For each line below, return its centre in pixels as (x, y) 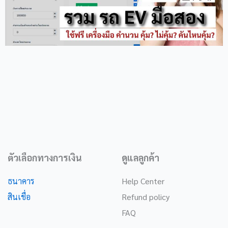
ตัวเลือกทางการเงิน (45, 158)
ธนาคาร (21, 181)
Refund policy (146, 197)
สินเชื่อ (19, 197)
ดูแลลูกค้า (140, 158)
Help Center (143, 181)
